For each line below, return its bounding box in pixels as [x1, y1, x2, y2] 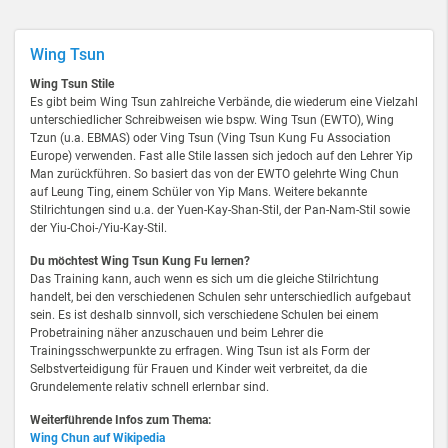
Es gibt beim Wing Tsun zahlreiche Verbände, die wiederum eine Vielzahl [30, 95, 418, 109]
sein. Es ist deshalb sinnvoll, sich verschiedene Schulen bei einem [30, 308, 379, 322]
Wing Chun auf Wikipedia [30, 431, 165, 445]
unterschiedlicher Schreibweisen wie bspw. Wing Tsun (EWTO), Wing [30, 113, 394, 127]
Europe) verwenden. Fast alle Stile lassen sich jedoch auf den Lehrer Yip [30, 149, 413, 163]
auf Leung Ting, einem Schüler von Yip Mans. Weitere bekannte [30, 185, 367, 199]
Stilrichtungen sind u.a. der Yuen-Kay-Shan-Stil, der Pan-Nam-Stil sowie [30, 203, 410, 217]
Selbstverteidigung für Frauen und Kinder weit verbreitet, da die [30, 362, 367, 376]
